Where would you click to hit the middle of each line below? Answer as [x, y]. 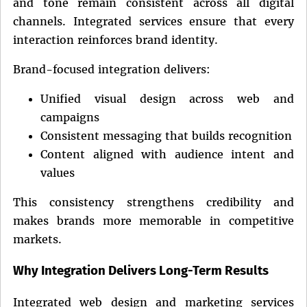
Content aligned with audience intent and [167, 155]
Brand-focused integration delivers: [112, 70]
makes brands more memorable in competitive [153, 221]
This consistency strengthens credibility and [153, 202]
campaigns [70, 118]
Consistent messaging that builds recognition [166, 136]
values [58, 173]
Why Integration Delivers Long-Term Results [141, 270]
